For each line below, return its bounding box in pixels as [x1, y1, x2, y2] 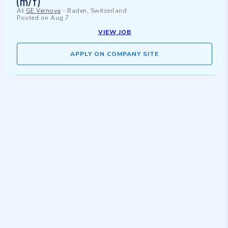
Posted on [17, 14, 50, 22]
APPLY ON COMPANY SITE [70, 50, 159, 59]
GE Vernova [25, 7, 61, 15]
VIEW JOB [98, 28, 131, 37]
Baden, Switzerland [67, 7, 127, 15]
